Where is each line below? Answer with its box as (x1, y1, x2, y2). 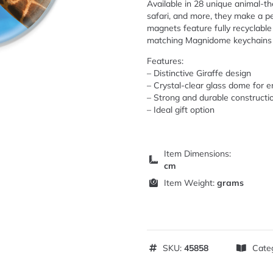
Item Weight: (164, 177, 217, 188)
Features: (147, 55, 183, 66)
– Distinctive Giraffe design (147, 67, 251, 79)
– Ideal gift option (147, 104, 214, 115)
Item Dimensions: (164, 147, 231, 159)
